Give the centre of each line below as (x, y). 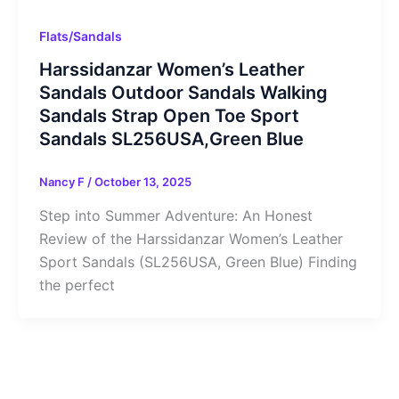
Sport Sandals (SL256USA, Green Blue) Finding (198, 262)
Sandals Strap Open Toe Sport (169, 116)
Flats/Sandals (80, 36)
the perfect (77, 285)
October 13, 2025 (142, 182)
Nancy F (63, 182)
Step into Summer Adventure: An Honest (175, 216)
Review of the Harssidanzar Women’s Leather (191, 239)
